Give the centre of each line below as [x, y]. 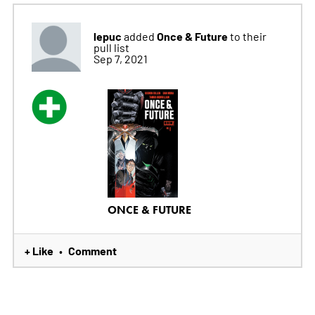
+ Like [39, 251]
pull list [111, 47]
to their [248, 36]
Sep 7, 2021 [120, 59]
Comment [92, 251]
